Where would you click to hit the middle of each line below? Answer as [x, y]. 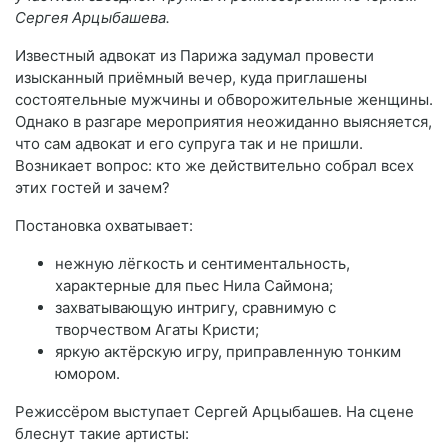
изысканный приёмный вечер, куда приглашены [191, 77]
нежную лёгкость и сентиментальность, [202, 263]
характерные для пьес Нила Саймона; [194, 285]
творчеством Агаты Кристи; [157, 329]
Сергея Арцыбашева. [92, 17]
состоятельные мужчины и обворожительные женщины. [224, 99]
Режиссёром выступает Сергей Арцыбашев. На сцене [214, 411]
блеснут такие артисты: [102, 433]
